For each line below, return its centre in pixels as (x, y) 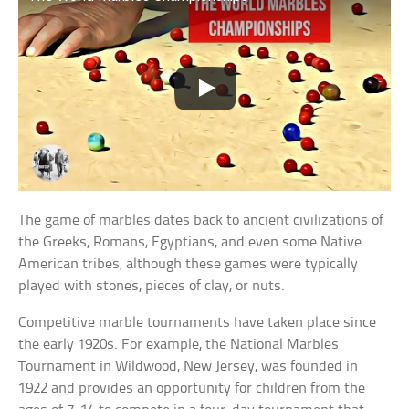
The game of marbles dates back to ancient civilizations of (201, 220)
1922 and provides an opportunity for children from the (192, 388)
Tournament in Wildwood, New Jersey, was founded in (189, 366)
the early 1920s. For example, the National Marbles (179, 344)
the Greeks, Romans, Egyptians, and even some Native (190, 242)
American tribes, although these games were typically (189, 264)
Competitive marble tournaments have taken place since (198, 322)
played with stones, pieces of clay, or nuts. (152, 286)
